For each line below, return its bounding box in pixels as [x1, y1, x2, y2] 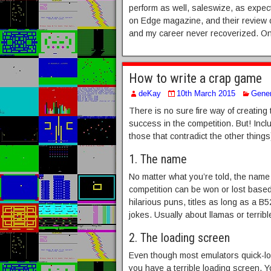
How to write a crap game [129, 71, 262, 86]
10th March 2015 [177, 89, 235, 98]
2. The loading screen [129, 230, 230, 245]
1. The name [129, 152, 187, 166]
